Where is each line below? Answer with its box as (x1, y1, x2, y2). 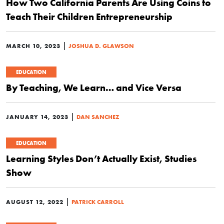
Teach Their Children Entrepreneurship (6, 10, 172, 22)
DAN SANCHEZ (76, 113, 119, 120)
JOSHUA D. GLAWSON (68, 42, 134, 49)
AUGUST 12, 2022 (6, 198, 63, 205)
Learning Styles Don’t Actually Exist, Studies (6, 152, 196, 164)
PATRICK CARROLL (71, 198, 124, 205)
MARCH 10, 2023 (6, 42, 60, 49)
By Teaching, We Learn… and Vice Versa (6, 81, 181, 93)
